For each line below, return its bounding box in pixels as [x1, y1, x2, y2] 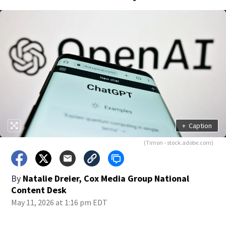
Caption [188, 121, 212, 130]
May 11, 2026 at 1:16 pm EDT [11, 197, 108, 207]
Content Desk [11, 184, 67, 196]
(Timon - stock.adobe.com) [143, 139, 213, 146]
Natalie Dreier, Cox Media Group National [23, 173, 190, 184]
